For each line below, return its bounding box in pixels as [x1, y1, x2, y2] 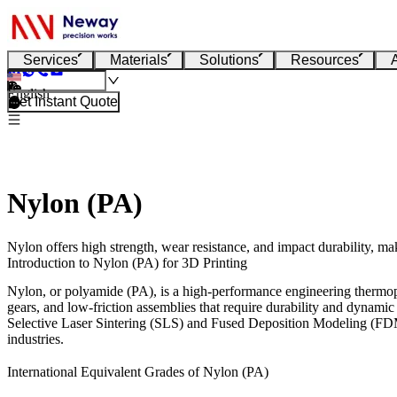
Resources [291, 52, 359, 67]
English [7, 86, 50, 101]
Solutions [199, 52, 259, 67]
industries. [7, 331, 64, 346]
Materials [110, 52, 167, 67]
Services [23, 52, 78, 67]
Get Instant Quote [9, 94, 118, 109]
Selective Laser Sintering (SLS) [7, 315, 183, 331]
